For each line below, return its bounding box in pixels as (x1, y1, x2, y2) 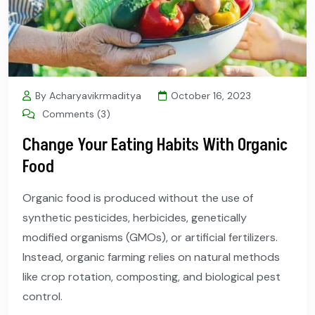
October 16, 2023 (171, 89, 251, 103)
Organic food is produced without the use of (22, 191, 253, 206)
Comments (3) (39, 108, 110, 121)
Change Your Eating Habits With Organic (22, 134, 288, 157)
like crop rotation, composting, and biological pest (22, 269, 281, 285)
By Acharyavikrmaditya (35, 89, 141, 103)
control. (22, 289, 63, 304)
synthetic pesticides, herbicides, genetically (22, 210, 247, 226)
